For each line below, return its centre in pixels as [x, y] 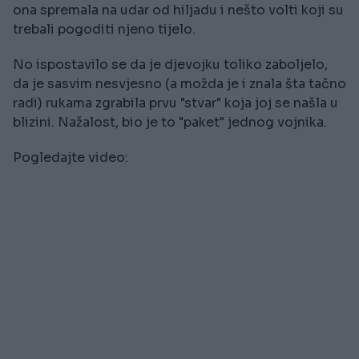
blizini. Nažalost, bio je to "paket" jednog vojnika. [170, 123]
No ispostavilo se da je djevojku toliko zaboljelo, [170, 65]
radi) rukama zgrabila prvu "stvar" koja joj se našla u [175, 103]
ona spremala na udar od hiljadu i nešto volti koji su [178, 10]
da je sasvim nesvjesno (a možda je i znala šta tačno [179, 84]
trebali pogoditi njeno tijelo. [104, 30]
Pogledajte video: [71, 158]
